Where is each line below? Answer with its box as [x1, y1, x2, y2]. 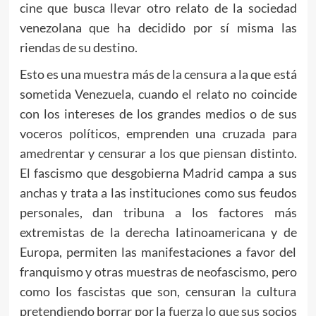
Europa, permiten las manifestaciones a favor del [19, 244, 297, 260]
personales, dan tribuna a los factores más [19, 205, 297, 221]
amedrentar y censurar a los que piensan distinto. [19, 145, 297, 162]
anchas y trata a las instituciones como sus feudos [19, 185, 297, 201]
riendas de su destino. [19, 39, 138, 56]
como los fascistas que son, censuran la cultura [19, 284, 297, 300]
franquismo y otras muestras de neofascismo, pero [19, 264, 297, 280]
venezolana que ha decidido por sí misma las [19, 20, 297, 36]
